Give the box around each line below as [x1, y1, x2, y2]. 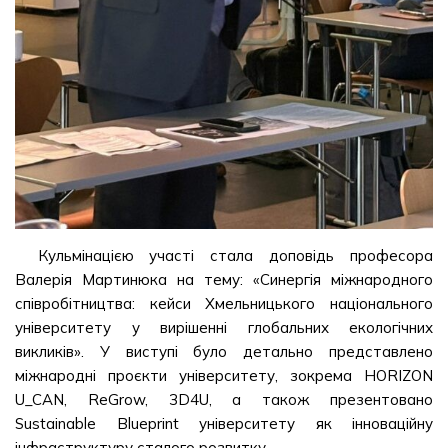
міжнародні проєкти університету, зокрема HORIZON [15, 365, 433, 385]
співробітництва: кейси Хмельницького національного [15, 293, 433, 313]
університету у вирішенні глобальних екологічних [15, 317, 433, 337]
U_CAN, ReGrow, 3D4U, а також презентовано [15, 389, 433, 409]
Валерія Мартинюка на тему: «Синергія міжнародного [15, 269, 433, 289]
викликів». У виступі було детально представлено [15, 341, 433, 361]
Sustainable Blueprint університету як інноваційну [15, 413, 433, 433]
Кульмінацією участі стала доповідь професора [37, 245, 433, 265]
